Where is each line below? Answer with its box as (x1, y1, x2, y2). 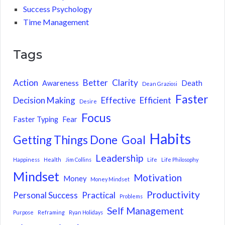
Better (83, 77, 108, 88)
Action (13, 77, 38, 88)
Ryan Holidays (69, 209, 103, 216)
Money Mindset (90, 176, 130, 183)
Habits (150, 130, 191, 148)
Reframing (38, 209, 65, 216)
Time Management (23, 17, 89, 27)
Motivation (134, 172, 182, 184)
